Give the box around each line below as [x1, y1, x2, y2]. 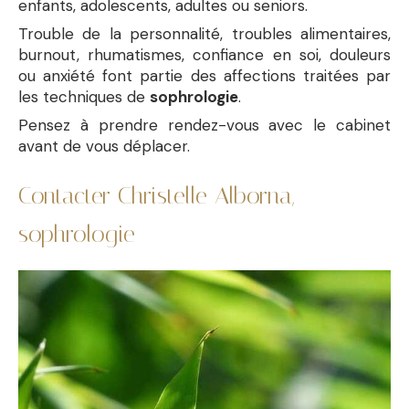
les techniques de [18, 87, 150, 107]
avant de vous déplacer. [18, 136, 190, 156]
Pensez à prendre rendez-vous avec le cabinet [18, 115, 391, 135]
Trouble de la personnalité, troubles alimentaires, [18, 24, 391, 44]
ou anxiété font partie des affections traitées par [18, 66, 391, 86]
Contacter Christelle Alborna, [18, 182, 294, 210]
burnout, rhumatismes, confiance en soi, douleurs [18, 45, 391, 65]
